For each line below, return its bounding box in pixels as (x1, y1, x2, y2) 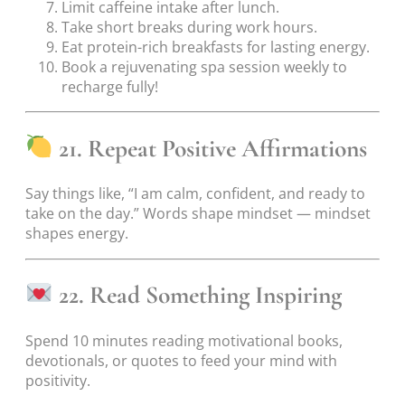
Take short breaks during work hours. (61, 16, 317, 37)
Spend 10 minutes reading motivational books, (25, 330, 343, 351)
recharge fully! (61, 76, 158, 97)
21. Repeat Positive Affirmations (53, 133, 368, 164)
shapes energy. (25, 223, 128, 244)
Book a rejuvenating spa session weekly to (61, 56, 347, 77)
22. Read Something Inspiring (53, 280, 343, 311)
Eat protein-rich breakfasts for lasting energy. (61, 36, 370, 57)
